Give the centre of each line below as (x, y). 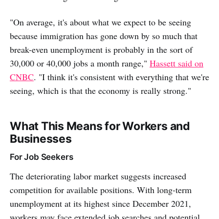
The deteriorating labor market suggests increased (98, 176)
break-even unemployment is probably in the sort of (101, 50)
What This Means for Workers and (100, 126)
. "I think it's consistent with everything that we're (121, 77)
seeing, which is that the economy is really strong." (100, 91)
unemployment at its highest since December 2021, (100, 204)
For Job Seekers (42, 157)
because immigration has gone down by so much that (104, 36)
